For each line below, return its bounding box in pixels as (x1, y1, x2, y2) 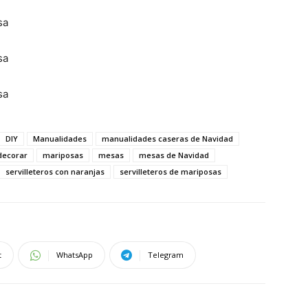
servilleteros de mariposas (120, 166, 221, 177)
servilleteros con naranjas (5, 166, 104, 177)
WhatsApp (56, 250, 93, 261)
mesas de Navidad (139, 150, 209, 161)
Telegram (148, 250, 184, 261)
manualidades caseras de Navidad (102, 133, 233, 144)
